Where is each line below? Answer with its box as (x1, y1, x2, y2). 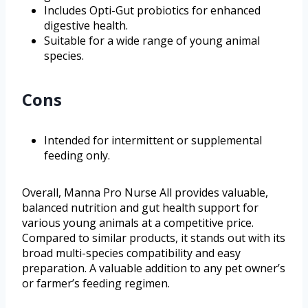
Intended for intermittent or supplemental (44, 132, 262, 148)
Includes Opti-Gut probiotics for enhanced (44, 2, 261, 18)
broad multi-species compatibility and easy (22, 245, 241, 261)
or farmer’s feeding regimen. (22, 275, 170, 291)
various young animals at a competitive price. (22, 214, 254, 230)
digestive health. (44, 17, 128, 33)
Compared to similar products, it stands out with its (22, 230, 285, 245)
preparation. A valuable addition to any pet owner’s (22, 260, 285, 276)
